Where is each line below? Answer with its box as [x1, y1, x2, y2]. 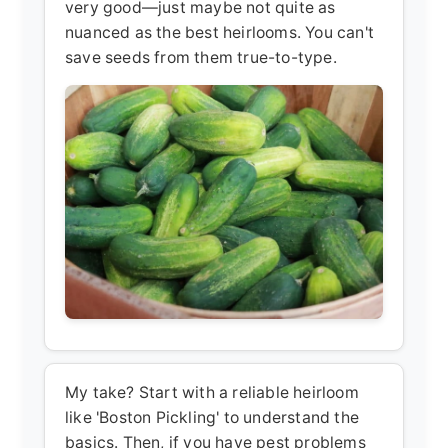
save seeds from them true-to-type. [65, 48, 337, 68]
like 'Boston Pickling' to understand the [65, 408, 359, 428]
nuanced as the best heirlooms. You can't [65, 23, 375, 43]
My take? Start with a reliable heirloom [65, 383, 359, 403]
